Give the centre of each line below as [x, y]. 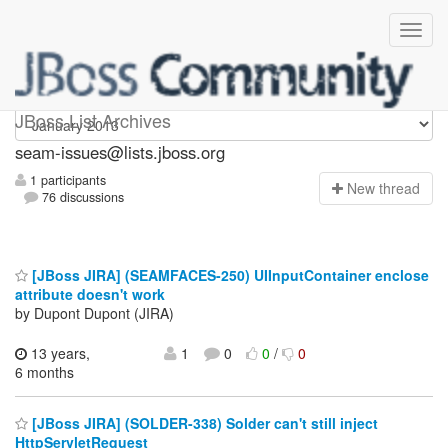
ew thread [388, 188]
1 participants [66, 180]
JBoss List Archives [93, 120]
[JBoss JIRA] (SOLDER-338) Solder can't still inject [203, 423]
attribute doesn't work [90, 293]
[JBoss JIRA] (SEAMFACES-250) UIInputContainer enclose [228, 274]
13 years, [58, 352]
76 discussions [81, 197]
